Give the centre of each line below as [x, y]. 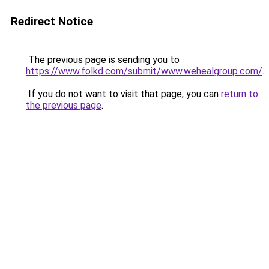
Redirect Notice [52, 21]
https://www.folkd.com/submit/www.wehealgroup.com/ [144, 71]
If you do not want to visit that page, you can [123, 94]
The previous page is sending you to [103, 60]
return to [240, 94]
